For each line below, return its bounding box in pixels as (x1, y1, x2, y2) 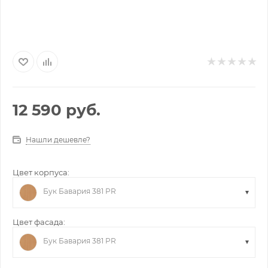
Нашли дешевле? (26, 135, 90, 144)
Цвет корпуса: (13, 167, 69, 177)
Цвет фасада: (13, 217, 65, 227)
